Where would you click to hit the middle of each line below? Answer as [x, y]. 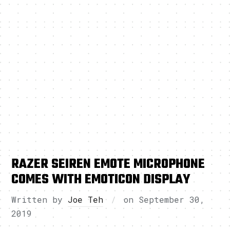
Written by [40, 200]
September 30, [172, 200]
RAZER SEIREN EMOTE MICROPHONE [108, 165]
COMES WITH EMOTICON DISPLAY [101, 180]
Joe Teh [86, 200]
